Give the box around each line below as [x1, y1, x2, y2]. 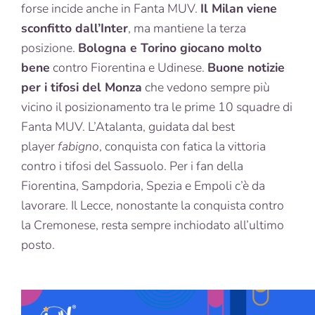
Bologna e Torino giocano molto [78, 39, 262, 57]
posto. [21, 236, 55, 254]
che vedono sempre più [142, 79, 270, 96]
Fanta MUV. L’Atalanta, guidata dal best [21, 118, 235, 136]
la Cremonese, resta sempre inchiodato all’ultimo [21, 217, 284, 234]
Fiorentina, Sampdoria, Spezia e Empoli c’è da [21, 177, 265, 195]
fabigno [58, 138, 99, 155]
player [21, 138, 58, 155]
